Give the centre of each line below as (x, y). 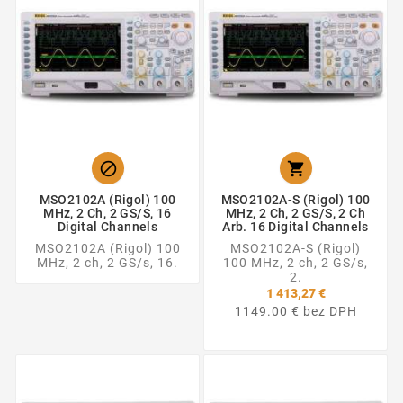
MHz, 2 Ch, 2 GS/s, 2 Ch (296, 214)
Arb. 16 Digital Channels (296, 227)
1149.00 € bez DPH (296, 311)
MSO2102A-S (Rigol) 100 (296, 200)
